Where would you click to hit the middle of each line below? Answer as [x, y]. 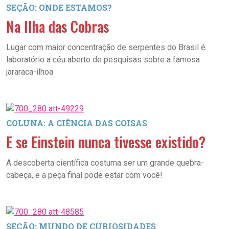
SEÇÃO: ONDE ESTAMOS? [59, 7]
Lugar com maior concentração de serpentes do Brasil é [106, 47]
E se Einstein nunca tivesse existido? [106, 142]
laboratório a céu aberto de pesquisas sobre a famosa [103, 60]
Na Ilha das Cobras [58, 26]
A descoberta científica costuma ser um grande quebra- [105, 163]
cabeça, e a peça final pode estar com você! [84, 175]
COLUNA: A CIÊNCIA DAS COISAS [77, 123]
